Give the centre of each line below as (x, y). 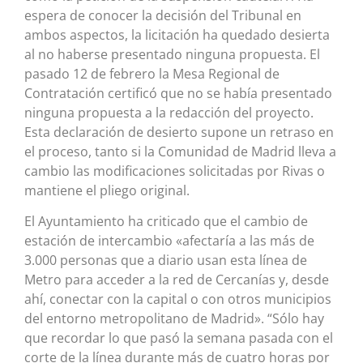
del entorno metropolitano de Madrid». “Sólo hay (174, 319)
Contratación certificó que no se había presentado (178, 93)
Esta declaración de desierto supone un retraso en (179, 132)
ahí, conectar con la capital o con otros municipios (178, 299)
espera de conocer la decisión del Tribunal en (163, 15)
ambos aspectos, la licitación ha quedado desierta (177, 34)
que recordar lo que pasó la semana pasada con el (179, 338)
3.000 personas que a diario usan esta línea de (166, 261)
